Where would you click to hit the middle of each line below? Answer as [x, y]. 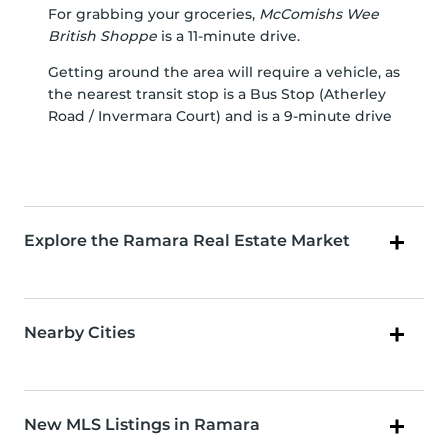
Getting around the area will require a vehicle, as [224, 72]
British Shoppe [102, 36]
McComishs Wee [319, 14]
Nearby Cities [79, 333]
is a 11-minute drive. [228, 36]
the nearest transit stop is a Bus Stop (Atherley [217, 94]
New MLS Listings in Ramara [142, 425]
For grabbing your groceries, [153, 14]
